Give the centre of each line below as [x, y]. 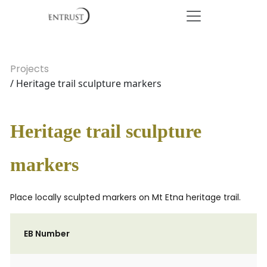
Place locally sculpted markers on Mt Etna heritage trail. [125, 197]
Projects [30, 69]
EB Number [47, 234]
